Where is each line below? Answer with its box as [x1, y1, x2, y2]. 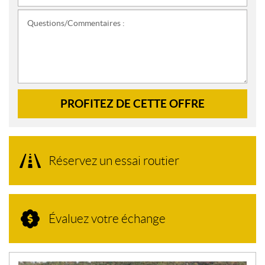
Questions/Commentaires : [27, 18, 125, 28]
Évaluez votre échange [49, 212, 166, 226]
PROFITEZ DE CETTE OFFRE [60, 97, 205, 111]
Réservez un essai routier [49, 154, 179, 168]
